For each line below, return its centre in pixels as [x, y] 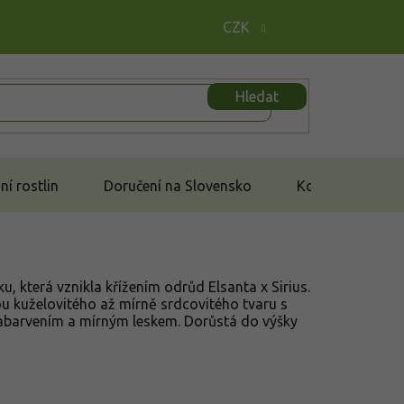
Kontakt [323, 185]
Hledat [257, 96]
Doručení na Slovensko [178, 185]
